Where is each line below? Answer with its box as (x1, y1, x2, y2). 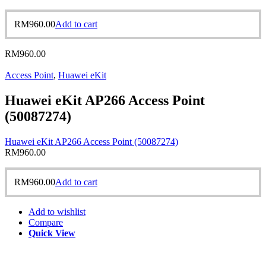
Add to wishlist (28, 206, 85, 217)
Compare (28, 217, 63, 227)
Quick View (28, 227, 75, 237)
